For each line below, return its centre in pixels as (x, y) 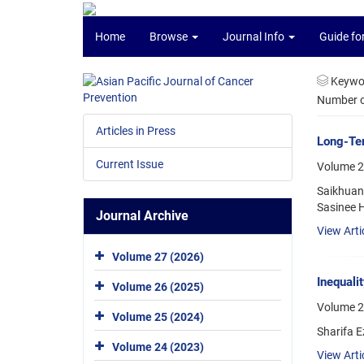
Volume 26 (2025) (158, 286)
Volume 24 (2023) (158, 347)
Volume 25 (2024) (158, 316)
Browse (170, 37)
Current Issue (130, 164)
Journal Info (255, 37)
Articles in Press (136, 131)
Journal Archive (142, 216)
